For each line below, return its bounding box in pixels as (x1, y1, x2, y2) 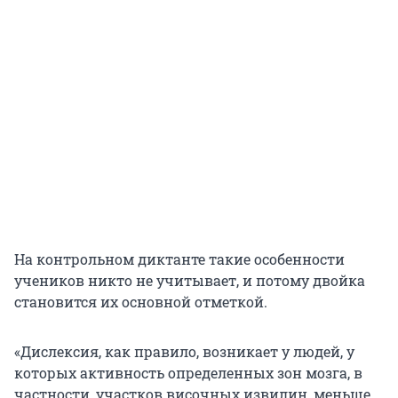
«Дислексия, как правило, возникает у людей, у (14, 342, 354, 362)
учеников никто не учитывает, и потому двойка (14, 271, 365, 291)
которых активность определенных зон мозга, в (14, 363, 362, 383)
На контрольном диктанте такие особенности (14, 250, 345, 269)
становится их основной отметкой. (14, 292, 267, 312)
